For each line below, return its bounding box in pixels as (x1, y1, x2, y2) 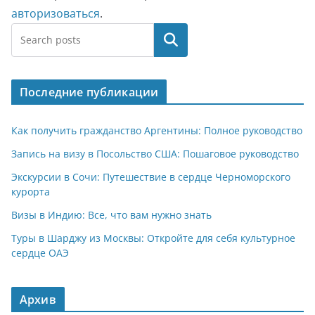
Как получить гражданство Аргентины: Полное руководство (11, 124, 302, 137)
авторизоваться (11, 6, 100, 21)
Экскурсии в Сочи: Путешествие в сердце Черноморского (11, 170, 290, 184)
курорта (11, 185, 50, 198)
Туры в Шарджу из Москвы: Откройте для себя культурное (11, 231, 295, 245)
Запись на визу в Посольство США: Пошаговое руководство (11, 147, 299, 160)
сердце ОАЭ (11, 246, 69, 259)
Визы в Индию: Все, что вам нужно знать (11, 208, 212, 221)
